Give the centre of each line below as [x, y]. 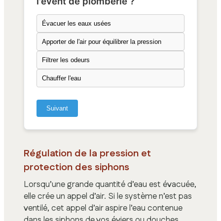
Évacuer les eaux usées [76, 23]
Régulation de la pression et [87, 153]
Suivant [57, 108]
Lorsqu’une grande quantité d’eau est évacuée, [110, 184]
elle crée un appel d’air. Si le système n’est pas [108, 196]
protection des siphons [76, 167]
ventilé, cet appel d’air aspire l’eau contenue [103, 208]
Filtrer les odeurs [66, 60]
